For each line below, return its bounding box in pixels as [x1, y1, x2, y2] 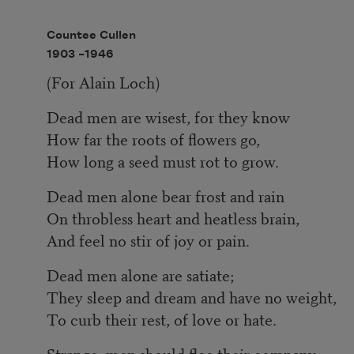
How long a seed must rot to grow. [47, 149, 280, 173]
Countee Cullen [47, 28, 137, 42]
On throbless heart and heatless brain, [47, 206, 300, 230]
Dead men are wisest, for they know [47, 105, 291, 129]
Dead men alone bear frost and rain [47, 184, 285, 208]
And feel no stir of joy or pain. [47, 228, 250, 252]
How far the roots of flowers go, [47, 127, 261, 151]
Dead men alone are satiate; [47, 263, 235, 287]
